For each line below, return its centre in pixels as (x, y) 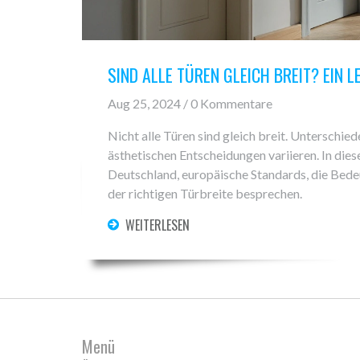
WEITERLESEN (157, 225)
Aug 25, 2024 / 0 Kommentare (190, 104)
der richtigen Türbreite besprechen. (205, 194)
